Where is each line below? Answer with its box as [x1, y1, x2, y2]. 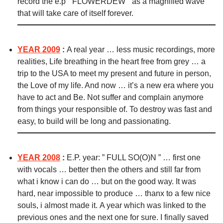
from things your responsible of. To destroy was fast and [17, 105, 212, 114]
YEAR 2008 [17, 153, 60, 162]
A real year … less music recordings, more [67, 45, 215, 54]
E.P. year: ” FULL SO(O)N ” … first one [67, 153, 201, 162]
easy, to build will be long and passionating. [17, 117, 171, 126]
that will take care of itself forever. [17, 9, 133, 18]
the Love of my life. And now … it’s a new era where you [17, 81, 214, 90]
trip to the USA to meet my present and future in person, [17, 69, 211, 78]
